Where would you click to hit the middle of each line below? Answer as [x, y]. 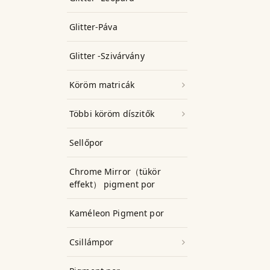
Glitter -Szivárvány [107, 56]
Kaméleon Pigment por [117, 213]
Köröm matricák [102, 85]
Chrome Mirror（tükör [115, 171]
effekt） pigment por [112, 184]
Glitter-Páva [93, 27]
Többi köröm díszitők [112, 114]
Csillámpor [92, 242]
